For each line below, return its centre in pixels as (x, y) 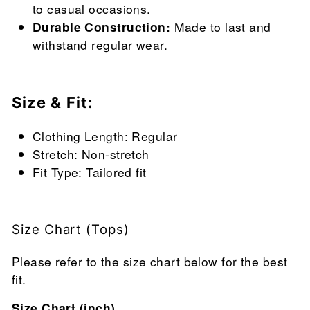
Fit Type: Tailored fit (90, 172)
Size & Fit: (53, 103)
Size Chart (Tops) (71, 229)
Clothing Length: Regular (105, 136)
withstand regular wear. (100, 45)
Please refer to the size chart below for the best (150, 262)
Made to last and (222, 27)
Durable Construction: (103, 27)
